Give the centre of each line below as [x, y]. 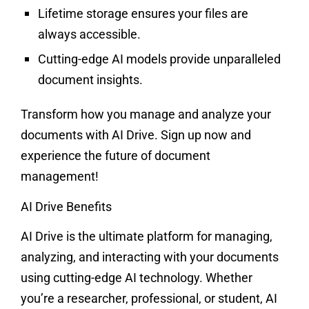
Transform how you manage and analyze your [146, 114]
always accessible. [89, 34]
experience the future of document [116, 155]
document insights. [90, 79]
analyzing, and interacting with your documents [150, 257]
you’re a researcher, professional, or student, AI [149, 298]
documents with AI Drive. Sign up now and [136, 134]
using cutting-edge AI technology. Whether [137, 277]
